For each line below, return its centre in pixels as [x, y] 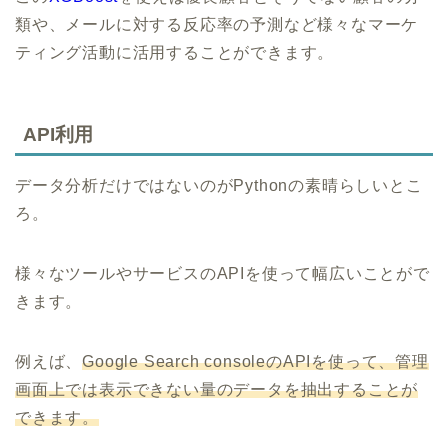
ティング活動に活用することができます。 [175, 52]
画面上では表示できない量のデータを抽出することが [217, 390]
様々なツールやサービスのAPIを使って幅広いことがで [222, 274]
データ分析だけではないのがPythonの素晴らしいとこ [219, 186]
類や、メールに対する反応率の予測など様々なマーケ [217, 24]
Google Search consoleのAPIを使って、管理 [255, 362]
